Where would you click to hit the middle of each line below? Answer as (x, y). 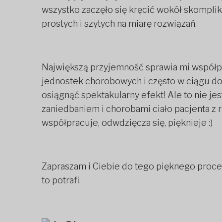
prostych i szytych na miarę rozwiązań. (119, 24)
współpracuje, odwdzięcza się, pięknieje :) (127, 123)
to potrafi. (61, 180)
